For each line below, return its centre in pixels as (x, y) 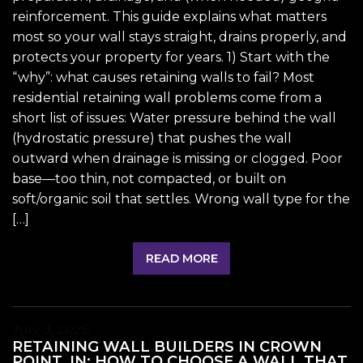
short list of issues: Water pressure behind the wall (174, 117)
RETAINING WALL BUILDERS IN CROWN (167, 347)
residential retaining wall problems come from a (167, 97)
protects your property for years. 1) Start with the (171, 57)
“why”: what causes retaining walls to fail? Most (163, 77)
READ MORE (181, 258)
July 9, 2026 (51, 330)
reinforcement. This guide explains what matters (169, 16)
